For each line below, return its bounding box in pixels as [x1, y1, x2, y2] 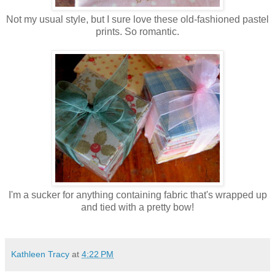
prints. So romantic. [96, 26, 179, 37]
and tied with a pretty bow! [81, 202, 194, 213]
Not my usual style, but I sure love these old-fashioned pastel [6, 14, 269, 25]
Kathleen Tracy [11, 249, 69, 260]
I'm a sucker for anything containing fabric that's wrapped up [8, 190, 267, 201]
